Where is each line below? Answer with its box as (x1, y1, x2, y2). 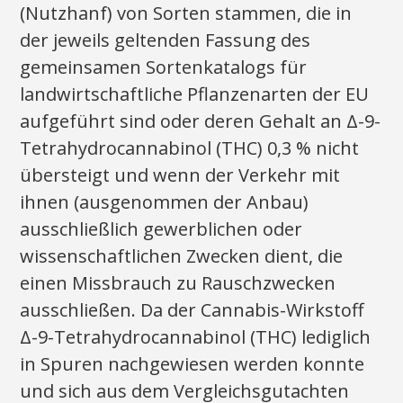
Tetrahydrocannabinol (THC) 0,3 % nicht (20, 136, 360, 160)
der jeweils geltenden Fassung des (20, 28, 311, 52)
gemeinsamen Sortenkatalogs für (20, 55, 308, 79)
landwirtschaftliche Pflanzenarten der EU (20, 82, 370, 106)
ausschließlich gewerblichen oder (20, 217, 303, 241)
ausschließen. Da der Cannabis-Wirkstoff (20, 298, 364, 322)
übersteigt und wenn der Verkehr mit (20, 163, 341, 187)
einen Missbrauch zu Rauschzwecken (20, 271, 336, 295)
